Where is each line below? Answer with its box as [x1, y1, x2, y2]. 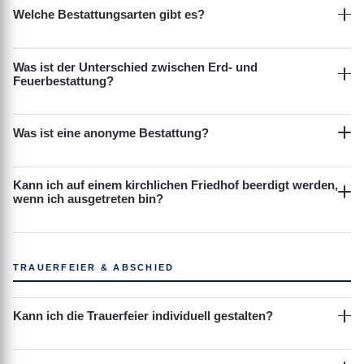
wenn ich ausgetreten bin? [13, 192, 163, 206]
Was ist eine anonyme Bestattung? [13, 125, 209, 140]
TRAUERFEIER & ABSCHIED [13, 262, 175, 273]
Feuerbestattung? [13, 73, 114, 88]
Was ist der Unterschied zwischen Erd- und [13, 59, 258, 74]
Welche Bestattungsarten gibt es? [13, 7, 205, 22]
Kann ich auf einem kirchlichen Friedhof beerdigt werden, [13, 178, 338, 193]
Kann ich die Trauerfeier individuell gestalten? [13, 309, 273, 323]
